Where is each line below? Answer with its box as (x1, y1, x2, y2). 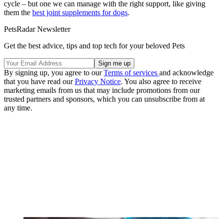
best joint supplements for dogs (32, 8, 128, 17)
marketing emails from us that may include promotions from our (4, 86, 200, 95)
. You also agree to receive (121, 77, 201, 86)
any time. (4, 104, 32, 112)
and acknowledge (159, 68, 214, 77)
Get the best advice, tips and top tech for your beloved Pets (4, 42, 185, 50)
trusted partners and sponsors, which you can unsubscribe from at (4, 95, 205, 104)
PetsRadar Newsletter (4, 25, 70, 34)
